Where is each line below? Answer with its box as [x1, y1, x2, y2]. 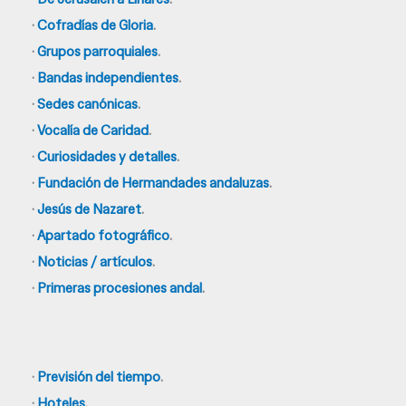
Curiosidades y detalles [37, 147, 177, 166]
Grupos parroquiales [37, 42, 158, 61]
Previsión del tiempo [37, 367, 160, 386]
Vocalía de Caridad [37, 121, 149, 140]
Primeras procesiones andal [37, 278, 202, 297]
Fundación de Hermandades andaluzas [37, 173, 269, 192]
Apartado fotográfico [37, 226, 169, 245]
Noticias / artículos [37, 252, 152, 271]
